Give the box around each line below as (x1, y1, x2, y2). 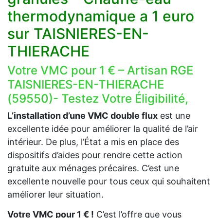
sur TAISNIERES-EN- (7, 25, 149, 43)
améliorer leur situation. (7, 189, 104, 200)
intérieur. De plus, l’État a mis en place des (7, 137, 179, 147)
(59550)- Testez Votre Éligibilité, (7, 91, 191, 106)
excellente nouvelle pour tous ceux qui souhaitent (7, 176, 210, 187)
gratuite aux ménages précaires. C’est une (7, 163, 179, 174)
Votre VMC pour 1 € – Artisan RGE (7, 63, 193, 78)
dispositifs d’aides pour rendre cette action (7, 150, 182, 161)
